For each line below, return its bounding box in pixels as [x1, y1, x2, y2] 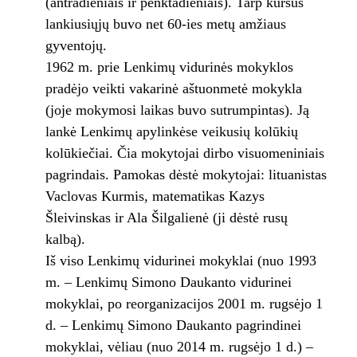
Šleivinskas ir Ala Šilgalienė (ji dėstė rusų [45, 210, 288, 226]
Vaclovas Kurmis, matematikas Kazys [45, 188, 265, 205]
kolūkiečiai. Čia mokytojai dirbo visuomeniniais [45, 145, 324, 162]
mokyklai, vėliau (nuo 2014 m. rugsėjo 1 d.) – [45, 339, 313, 355]
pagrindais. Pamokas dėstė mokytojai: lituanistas [45, 167, 327, 183]
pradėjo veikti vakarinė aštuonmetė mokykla [45, 80, 302, 97]
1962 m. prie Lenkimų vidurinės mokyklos [45, 59, 293, 76]
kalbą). [45, 231, 85, 248]
